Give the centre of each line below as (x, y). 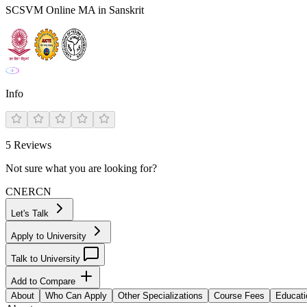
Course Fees (239, 296)
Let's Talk (31, 213)
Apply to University (50, 236)
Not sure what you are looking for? (81, 168)
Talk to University (47, 259)
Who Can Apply (76, 296)
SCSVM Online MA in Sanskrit (75, 10)
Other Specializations (160, 296)
